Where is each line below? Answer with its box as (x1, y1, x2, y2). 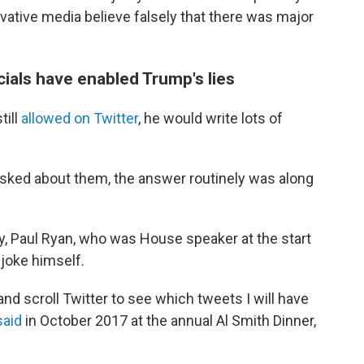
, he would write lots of (138, 110, 283, 127)
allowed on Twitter (21, 110, 138, 127)
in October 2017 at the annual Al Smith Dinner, (25, 312, 316, 329)
